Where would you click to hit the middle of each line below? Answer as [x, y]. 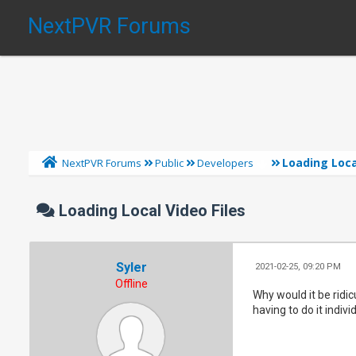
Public [170, 163]
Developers [226, 163]
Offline [132, 283]
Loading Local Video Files [151, 210]
